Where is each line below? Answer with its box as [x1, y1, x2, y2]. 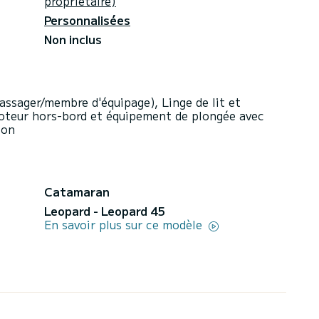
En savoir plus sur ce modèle [44, 215, 206, 233]
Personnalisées [44, 11, 130, 28]
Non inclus [44, 30, 102, 48]
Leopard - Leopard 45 [44, 202, 164, 219]
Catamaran [44, 182, 110, 200]
